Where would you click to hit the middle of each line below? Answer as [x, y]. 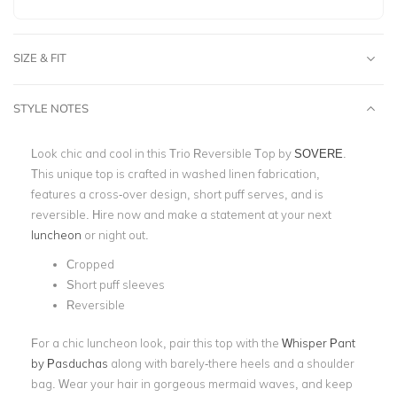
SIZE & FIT [40, 58]
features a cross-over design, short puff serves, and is [177, 194]
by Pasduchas [70, 363]
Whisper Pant [319, 343]
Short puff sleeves [116, 284]
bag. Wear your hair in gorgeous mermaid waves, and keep [192, 383]
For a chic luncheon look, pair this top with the [156, 343]
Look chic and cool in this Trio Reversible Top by [163, 153]
